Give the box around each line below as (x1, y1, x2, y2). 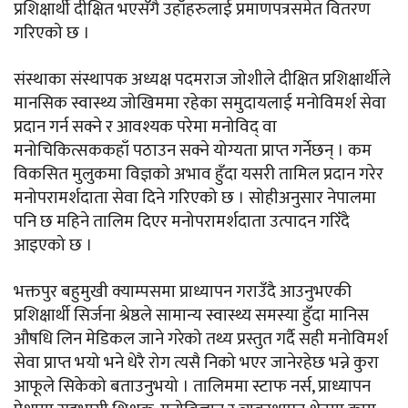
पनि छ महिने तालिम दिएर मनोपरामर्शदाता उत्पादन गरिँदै (14, 208, 350, 237)
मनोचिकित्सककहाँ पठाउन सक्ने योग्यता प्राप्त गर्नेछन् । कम (14, 137, 372, 166)
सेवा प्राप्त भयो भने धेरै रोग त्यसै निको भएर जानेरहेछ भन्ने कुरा (14, 349, 379, 378)
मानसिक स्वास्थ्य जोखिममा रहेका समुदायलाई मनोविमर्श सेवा (14, 89, 386, 118)
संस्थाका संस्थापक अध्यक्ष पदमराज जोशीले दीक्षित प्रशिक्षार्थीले (14, 66, 391, 95)
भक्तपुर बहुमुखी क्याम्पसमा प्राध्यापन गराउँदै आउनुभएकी (14, 278, 352, 307)
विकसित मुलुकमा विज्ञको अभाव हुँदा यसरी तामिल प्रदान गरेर (14, 160, 383, 189)
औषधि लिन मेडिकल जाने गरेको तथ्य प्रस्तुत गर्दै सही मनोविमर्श (14, 325, 388, 354)
